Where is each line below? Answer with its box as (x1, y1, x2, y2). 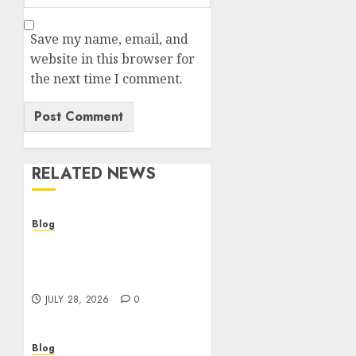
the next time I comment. (30, 70, 183, 87)
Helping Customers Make (32, 253, 198, 270)
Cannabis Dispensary (32, 235, 171, 253)
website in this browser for (30, 50, 195, 68)
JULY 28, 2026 (44, 292, 110, 307)
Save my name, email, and (30, 30, 188, 48)
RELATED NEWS (32, 162, 156, 185)
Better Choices (32, 270, 127, 288)
